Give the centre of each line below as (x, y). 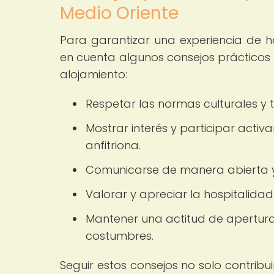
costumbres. (120, 235)
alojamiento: (94, 74)
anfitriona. (113, 145)
